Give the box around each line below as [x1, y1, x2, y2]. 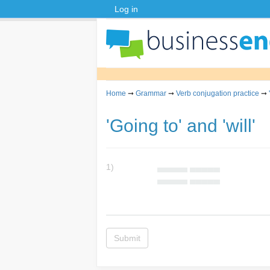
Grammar [136, 89, 166, 98]
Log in [115, 4, 138, 14]
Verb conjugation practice [176, 89, 259, 98]
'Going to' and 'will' [106, 116, 256, 136]
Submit [114, 233, 140, 243]
